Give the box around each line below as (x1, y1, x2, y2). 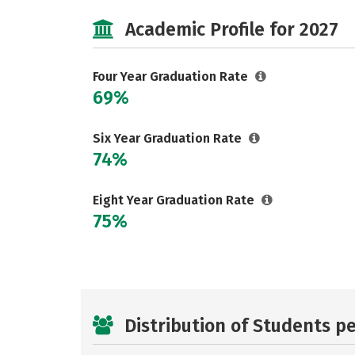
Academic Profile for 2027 (125, 18, 338, 40)
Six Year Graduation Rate (93, 131, 245, 146)
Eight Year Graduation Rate (93, 193, 258, 208)
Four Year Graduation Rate (93, 69, 251, 84)
